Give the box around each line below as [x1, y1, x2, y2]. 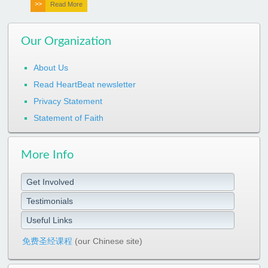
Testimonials [26, 196, 73, 206]
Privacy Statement [33, 96, 102, 106]
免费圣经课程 [22, 236, 72, 246]
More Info [21, 149, 74, 162]
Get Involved [26, 177, 74, 187]
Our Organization [21, 35, 111, 47]
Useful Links [26, 215, 72, 226]
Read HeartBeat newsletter [33, 79, 136, 89]
